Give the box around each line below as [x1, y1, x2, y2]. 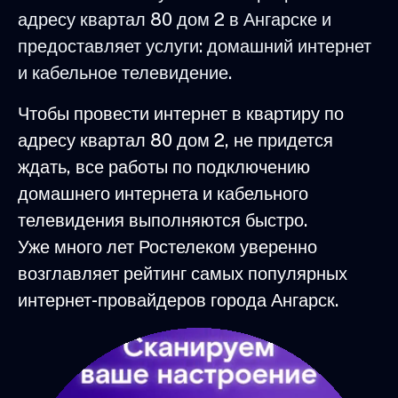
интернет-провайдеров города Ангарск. [18, 289, 338, 311]
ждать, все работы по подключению [18, 155, 310, 178]
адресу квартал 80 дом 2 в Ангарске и [18, 8, 331, 30]
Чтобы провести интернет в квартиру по [18, 102, 344, 124]
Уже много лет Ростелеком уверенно [18, 235, 317, 258]
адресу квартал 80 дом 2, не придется [18, 129, 333, 151]
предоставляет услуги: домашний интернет [18, 35, 371, 57]
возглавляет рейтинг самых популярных [18, 262, 347, 284]
